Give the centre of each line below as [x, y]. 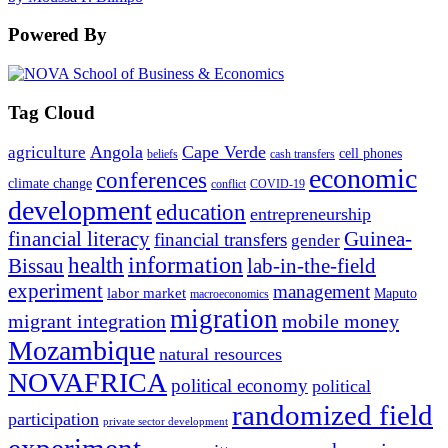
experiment [55, 291]
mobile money [340, 321]
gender [315, 241]
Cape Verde [224, 152]
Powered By [57, 35]
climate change [50, 184]
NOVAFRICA [87, 383]
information [185, 265]
